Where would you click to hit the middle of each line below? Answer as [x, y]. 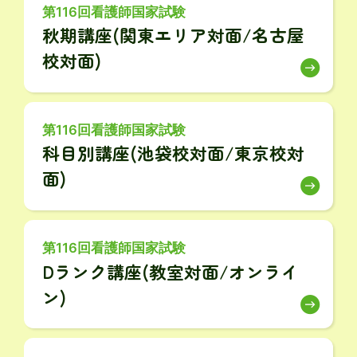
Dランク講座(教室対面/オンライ [171, 271]
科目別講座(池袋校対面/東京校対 [174, 153]
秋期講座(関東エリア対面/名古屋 [174, 35]
